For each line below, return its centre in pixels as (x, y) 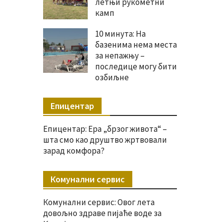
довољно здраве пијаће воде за (102, 213)
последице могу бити (136, 67)
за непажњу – (120, 56)
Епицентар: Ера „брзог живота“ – (105, 129)
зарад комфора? (74, 151)
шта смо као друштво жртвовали (105, 140)
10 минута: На (120, 34)
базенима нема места (136, 45)
